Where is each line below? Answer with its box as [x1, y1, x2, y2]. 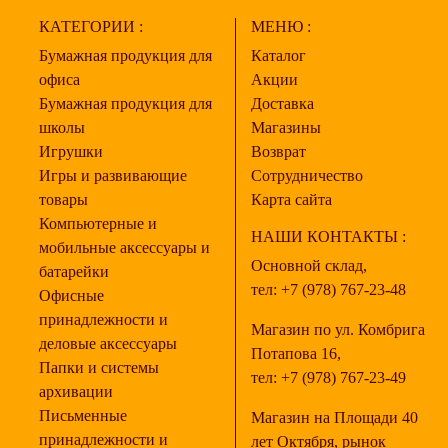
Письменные [39, 407, 127, 424]
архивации [39, 383, 113, 400]
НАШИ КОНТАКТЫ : [251, 228, 406, 245]
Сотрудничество [251, 167, 363, 184]
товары [39, 191, 88, 208]
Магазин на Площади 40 [251, 409, 418, 426]
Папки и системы [39, 359, 159, 376]
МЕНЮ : [251, 18, 311, 35]
